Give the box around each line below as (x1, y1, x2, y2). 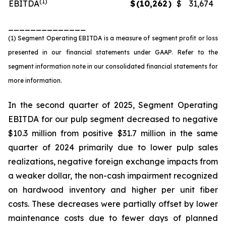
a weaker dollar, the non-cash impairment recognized (8, 171, 218, 181)
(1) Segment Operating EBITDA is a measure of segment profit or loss (8, 34, 218, 42)
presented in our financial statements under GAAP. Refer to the (8, 48, 218, 56)
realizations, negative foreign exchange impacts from (8, 156, 218, 166)
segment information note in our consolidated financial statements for (8, 63, 218, 70)
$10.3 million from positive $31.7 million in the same (8, 128, 218, 138)
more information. (8, 77, 62, 84)
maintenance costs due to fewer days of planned (8, 213, 218, 223)
